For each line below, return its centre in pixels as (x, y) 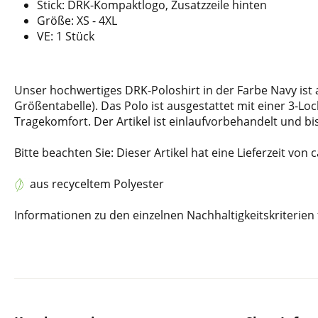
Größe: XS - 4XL (77, 21)
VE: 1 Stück (66, 36)
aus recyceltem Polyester (97, 184)
